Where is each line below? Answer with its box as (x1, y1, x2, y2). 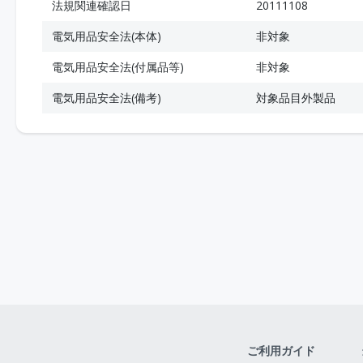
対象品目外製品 (256, 90, 335, 105)
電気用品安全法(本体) (52, 28, 161, 44)
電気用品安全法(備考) (52, 90, 161, 105)
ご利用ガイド (247, 343, 315, 358)
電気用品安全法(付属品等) (52, 59, 184, 75)
